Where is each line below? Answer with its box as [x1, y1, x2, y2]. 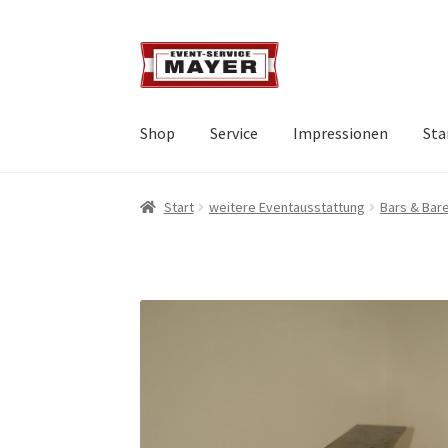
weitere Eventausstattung [208, 197, 365, 216]
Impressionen [293, 123, 389, 144]
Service [210, 123, 259, 144]
